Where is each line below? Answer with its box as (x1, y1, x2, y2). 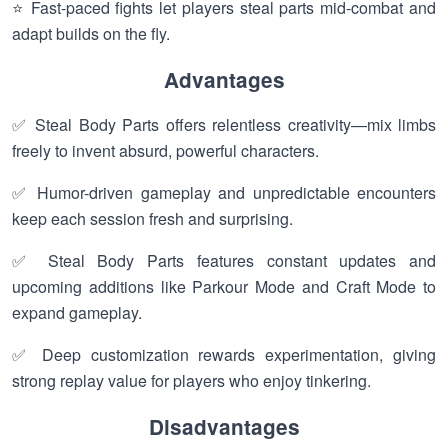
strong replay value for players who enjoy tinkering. (12, 369, 371, 392)
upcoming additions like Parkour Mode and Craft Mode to (12, 275, 436, 298)
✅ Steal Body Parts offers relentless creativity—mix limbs (12, 113, 436, 136)
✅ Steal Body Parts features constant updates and (12, 249, 436, 272)
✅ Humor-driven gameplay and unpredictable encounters (12, 181, 436, 204)
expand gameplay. (12, 301, 142, 324)
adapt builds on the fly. (12, 22, 170, 45)
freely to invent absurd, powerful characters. (12, 139, 319, 162)
